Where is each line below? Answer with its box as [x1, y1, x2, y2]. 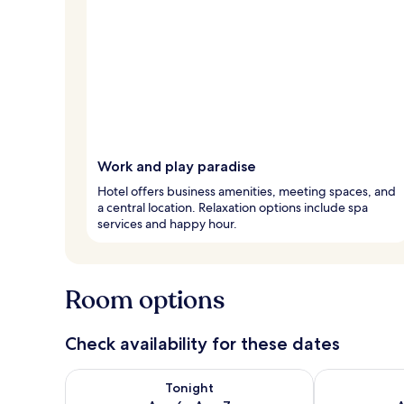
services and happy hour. [97, 215, 237, 232]
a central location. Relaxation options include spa [97, 198, 368, 216]
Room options [65, 282, 225, 317]
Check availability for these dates [65, 332, 340, 354]
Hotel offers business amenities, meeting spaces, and [97, 182, 396, 199]
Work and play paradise [97, 157, 256, 175]
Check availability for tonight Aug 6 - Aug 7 [64, 367, 346, 387]
